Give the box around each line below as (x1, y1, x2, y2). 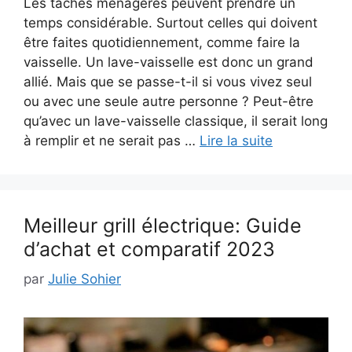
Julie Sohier (48, 271, 121, 288)
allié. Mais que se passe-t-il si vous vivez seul (24, 73, 312, 90)
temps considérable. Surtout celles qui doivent (24, 14, 317, 31)
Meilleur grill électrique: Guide (24, 213, 302, 237)
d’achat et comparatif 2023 (24, 236, 275, 261)
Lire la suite (200, 132, 273, 148)
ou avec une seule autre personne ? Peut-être (24, 93, 313, 109)
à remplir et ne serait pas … (24, 132, 200, 148)
